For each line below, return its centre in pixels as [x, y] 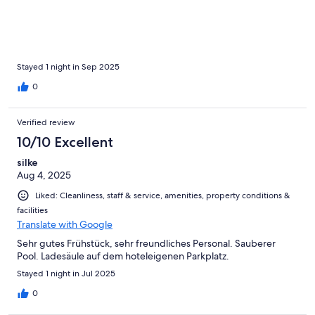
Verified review [46, 122]
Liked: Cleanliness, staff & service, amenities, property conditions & [163, 195]
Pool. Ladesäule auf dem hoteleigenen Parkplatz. [123, 256]
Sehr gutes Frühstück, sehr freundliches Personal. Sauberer [146, 243]
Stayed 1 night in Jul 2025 [66, 273]
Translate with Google [65, 224]
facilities [32, 210]
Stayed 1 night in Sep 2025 [68, 66]
